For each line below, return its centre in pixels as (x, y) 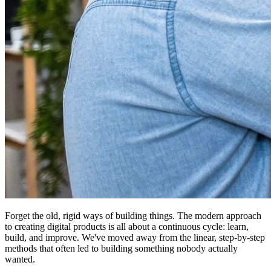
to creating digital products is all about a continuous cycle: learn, (127, 226)
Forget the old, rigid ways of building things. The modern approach (133, 215)
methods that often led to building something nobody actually (121, 248)
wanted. (20, 259)
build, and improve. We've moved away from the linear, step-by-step (135, 237)
